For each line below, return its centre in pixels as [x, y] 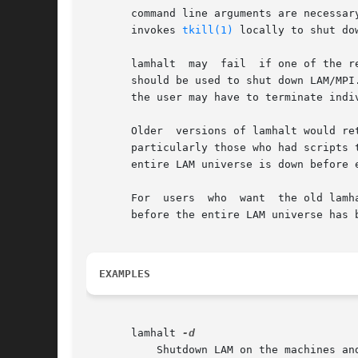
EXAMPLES [125, 274]
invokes [134, 30]
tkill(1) [208, 30]
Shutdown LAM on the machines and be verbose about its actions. [112, 350]
